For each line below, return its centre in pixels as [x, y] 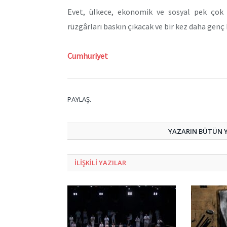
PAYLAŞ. [79, 99]
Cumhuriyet [88, 56]
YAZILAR [112, 162]
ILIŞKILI [87, 162]
